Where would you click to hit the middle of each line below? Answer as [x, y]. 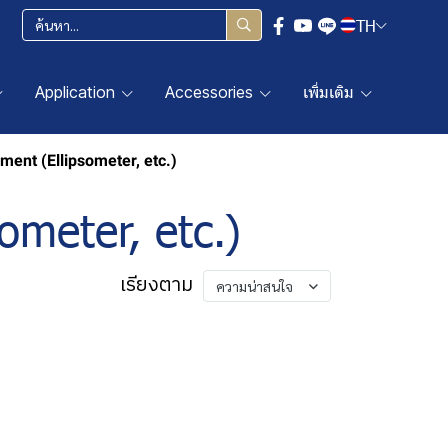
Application [75, 92]
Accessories [209, 92]
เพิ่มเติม [331, 92]
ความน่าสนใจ [254, 286]
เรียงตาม [156, 285]
